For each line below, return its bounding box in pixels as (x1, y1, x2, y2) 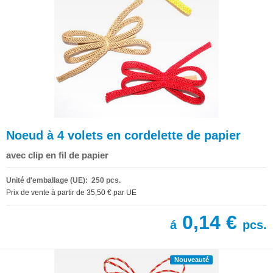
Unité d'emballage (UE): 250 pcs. (6, 175, 121, 185)
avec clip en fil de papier (6, 149, 108, 160)
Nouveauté (174, 255, 209, 263)
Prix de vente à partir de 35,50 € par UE (6, 188, 136, 197)
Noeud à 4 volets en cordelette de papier (6, 128, 241, 142)
